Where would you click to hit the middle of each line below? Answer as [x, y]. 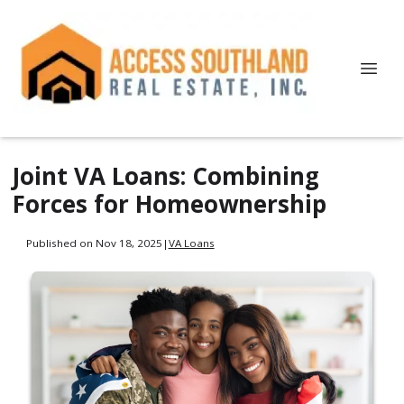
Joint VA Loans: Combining [166, 176]
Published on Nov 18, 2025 [94, 243]
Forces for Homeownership [170, 204]
